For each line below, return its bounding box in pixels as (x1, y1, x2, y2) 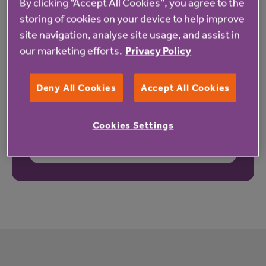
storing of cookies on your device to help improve (20, 11, 245, 25)
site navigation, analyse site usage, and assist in (20, 27, 240, 41)
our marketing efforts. (20, 43, 123, 57)
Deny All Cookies (36, 81, 116, 94)
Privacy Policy (125, 43, 192, 58)
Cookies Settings (92, 119, 174, 131)
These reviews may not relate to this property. (58, 134, 208, 144)
